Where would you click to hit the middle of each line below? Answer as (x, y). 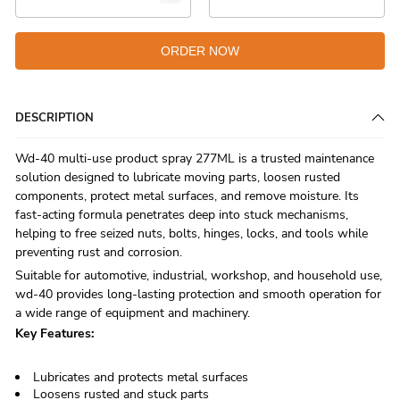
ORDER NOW (200, 50)
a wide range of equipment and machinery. (133, 313)
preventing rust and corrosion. (99, 253)
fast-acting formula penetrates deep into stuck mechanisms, (182, 215)
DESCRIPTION (54, 117)
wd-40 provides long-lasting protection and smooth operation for (198, 295)
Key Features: (54, 334)
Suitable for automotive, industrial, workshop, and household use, (199, 276)
